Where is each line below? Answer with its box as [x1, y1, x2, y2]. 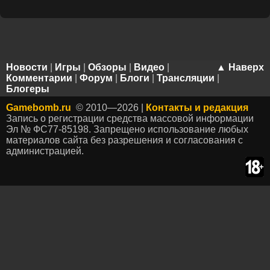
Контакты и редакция [146, 102, 248, 113]
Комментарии [6, 73, 72, 83]
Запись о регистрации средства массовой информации [6, 113, 254, 124]
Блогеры [6, 84, 49, 94]
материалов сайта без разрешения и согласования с [6, 135, 243, 145]
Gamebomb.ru [6, 102, 71, 113]
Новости [6, 62, 48, 72]
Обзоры [88, 62, 127, 72]
